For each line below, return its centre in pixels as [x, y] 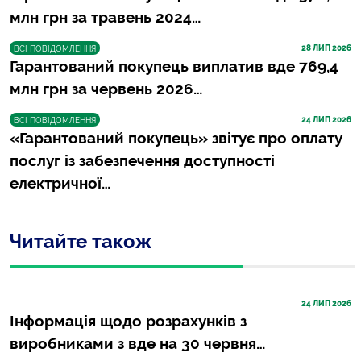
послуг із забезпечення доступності [142, 160]
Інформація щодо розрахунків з [128, 320]
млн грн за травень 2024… [105, 17]
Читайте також [81, 241]
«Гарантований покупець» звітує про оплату [176, 137]
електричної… [60, 183]
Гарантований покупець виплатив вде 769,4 [174, 66]
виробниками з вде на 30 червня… [137, 343]
